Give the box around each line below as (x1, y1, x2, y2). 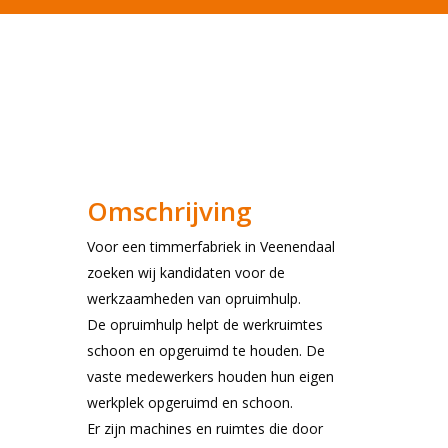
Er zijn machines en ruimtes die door (87, 419, 324, 438)
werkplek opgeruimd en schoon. (87, 393, 294, 412)
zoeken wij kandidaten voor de (87, 263, 286, 282)
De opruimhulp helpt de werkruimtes (87, 315, 324, 334)
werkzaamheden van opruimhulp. (87, 289, 302, 308)
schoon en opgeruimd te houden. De (87, 341, 326, 360)
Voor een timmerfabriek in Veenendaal (87, 237, 336, 256)
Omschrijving (87, 193, 253, 229)
